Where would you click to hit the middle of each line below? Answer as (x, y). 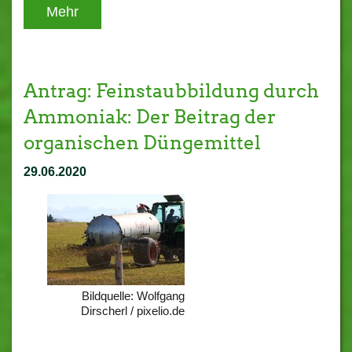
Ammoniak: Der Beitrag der (150, 117)
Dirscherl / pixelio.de (133, 311)
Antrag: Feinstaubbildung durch (171, 91)
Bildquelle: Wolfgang (133, 296)
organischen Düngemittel (142, 143)
